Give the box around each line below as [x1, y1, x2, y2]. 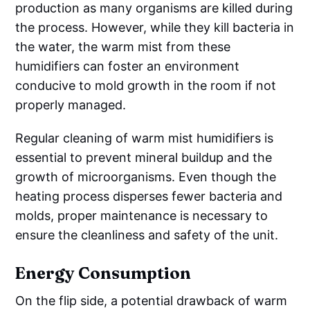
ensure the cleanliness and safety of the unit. [15, 227, 279, 242]
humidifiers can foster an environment [15, 58, 240, 73]
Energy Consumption [15, 262, 192, 283]
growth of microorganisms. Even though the [15, 169, 277, 184]
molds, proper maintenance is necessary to [15, 208, 268, 223]
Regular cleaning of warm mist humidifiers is [15, 130, 274, 145]
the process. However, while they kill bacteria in [15, 19, 295, 35]
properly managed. [15, 97, 127, 112]
